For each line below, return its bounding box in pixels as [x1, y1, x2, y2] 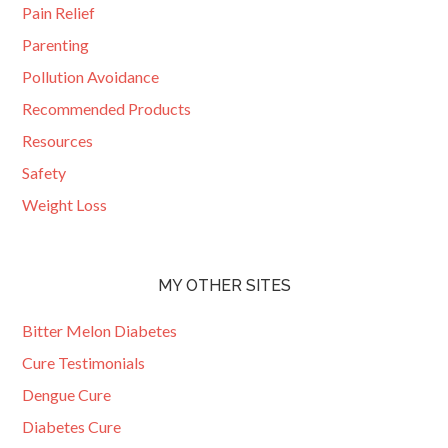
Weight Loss [22, 194, 108, 214]
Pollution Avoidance [22, 66, 160, 86]
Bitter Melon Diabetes [22, 320, 178, 340]
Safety [22, 162, 67, 182]
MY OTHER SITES [157, 275, 291, 295]
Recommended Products [22, 98, 192, 118]
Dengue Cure [22, 384, 112, 404]
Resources [22, 130, 94, 150]
